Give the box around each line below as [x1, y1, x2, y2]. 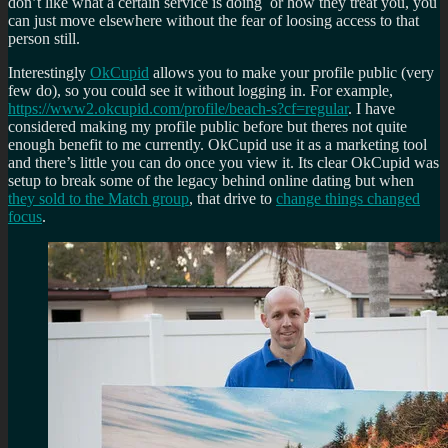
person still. [8, 29, 80, 47]
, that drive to [189, 189, 276, 207]
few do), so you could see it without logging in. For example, [8, 81, 393, 99]
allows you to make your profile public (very [149, 63, 434, 81]
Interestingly [8, 63, 90, 81]
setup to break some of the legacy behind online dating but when [8, 171, 414, 189]
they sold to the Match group [8, 189, 189, 207]
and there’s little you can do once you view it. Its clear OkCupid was [8, 153, 439, 171]
